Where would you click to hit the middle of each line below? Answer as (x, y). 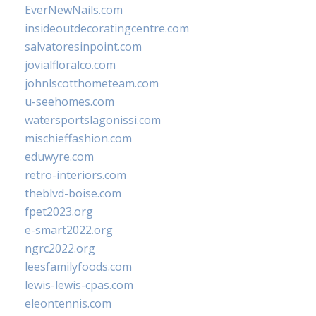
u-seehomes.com (69, 102)
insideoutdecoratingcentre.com (107, 28)
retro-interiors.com (75, 175)
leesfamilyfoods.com (78, 267)
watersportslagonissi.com (93, 120)
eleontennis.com (68, 303)
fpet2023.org (59, 212)
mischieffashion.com (78, 138)
